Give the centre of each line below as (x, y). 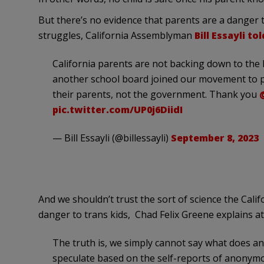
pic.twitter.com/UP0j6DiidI (117, 110)
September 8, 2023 (214, 138)
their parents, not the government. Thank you (156, 95)
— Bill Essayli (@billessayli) (111, 138)
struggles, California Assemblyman (116, 36)
